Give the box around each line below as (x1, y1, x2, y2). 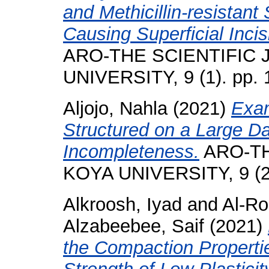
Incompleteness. (63, 141, 199, 162)
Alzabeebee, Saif (63, 216, 204, 237)
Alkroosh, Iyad (63, 194, 182, 215)
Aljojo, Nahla (63, 98, 168, 119)
